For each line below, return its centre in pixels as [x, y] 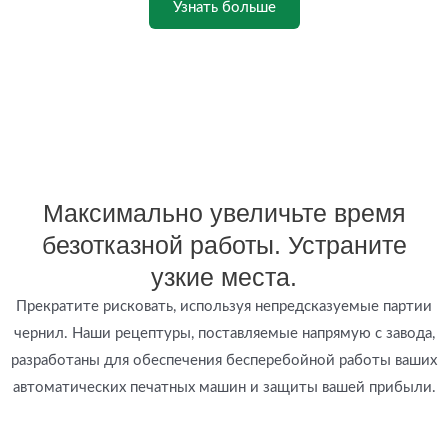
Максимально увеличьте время [224, 213]
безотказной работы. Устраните [224, 245]
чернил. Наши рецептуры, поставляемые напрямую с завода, [224, 333]
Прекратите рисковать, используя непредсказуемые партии [224, 306]
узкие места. [224, 277]
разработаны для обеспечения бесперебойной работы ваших [224, 360]
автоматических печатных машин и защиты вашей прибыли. [224, 387]
